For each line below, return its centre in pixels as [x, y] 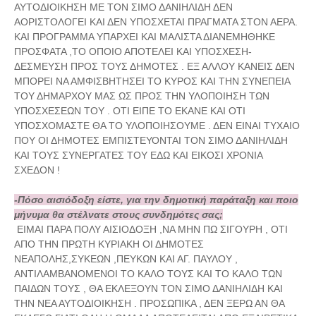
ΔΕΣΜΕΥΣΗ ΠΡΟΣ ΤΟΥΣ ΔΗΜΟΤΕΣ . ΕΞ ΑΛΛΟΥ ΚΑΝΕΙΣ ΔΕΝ [154, 66]
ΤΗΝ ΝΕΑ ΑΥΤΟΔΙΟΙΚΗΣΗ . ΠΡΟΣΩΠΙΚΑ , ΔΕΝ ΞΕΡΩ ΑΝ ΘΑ [149, 303]
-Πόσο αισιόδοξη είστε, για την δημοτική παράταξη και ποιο [156, 200]
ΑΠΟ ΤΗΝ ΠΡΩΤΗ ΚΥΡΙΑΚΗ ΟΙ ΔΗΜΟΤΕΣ [109, 244]
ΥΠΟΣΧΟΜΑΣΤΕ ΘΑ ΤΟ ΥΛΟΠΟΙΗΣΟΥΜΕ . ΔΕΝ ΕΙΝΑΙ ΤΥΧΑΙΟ [157, 126]
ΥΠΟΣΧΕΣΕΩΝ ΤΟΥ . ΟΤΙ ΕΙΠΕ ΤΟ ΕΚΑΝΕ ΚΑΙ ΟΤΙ [130, 111]
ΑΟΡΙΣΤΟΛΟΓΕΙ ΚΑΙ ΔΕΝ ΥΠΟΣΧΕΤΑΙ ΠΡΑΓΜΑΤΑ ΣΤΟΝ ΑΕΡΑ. [156, 22]
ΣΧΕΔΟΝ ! [37, 170]
